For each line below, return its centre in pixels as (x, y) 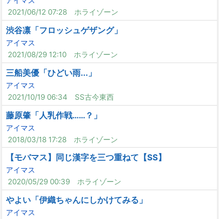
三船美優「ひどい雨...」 (51, 73)
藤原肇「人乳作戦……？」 (54, 115)
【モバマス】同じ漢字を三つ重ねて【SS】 (86, 158)
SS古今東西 (94, 97)
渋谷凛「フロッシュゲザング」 (64, 30)
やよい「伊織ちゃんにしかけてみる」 (77, 200)
